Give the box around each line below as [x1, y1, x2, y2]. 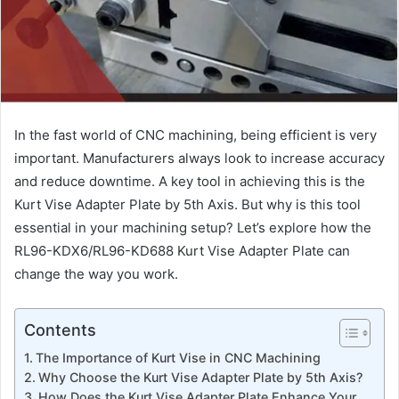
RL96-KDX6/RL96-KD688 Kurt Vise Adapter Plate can [14, 241, 350, 259]
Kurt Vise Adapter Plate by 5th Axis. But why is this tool [14, 195, 361, 213]
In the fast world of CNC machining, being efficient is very [14, 126, 377, 143]
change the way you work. [14, 265, 178, 282]
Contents [24, 320, 96, 339]
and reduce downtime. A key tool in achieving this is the [14, 172, 365, 190]
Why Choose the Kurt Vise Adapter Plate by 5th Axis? [37, 369, 362, 385]
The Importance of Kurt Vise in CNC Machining [35, 349, 321, 365]
